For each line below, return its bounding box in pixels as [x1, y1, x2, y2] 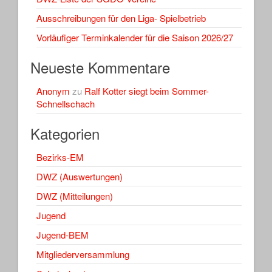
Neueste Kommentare [30, 56, 170, 78]
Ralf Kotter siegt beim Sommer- [84, 84, 209, 97]
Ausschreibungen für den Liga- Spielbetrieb [36, 11, 206, 24]
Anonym [36, 84, 70, 97]
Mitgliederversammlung [36, 247, 129, 260]
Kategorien [30, 122, 100, 144]
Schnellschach [36, 97, 95, 110]
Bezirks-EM [36, 150, 84, 163]
